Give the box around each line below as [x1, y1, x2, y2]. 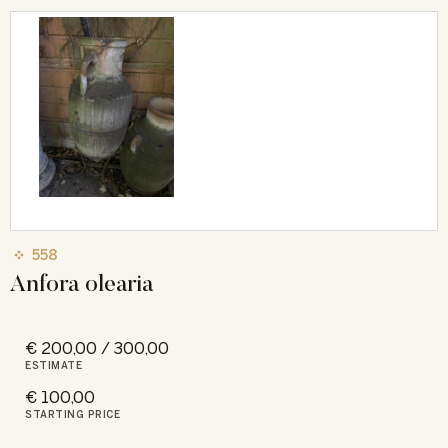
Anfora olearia [10, 267, 154, 297]
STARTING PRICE [25, 408, 120, 421]
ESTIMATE [25, 359, 82, 372]
